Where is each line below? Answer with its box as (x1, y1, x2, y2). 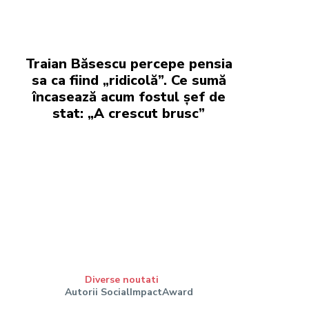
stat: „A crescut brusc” (52, 104, 206, 123)
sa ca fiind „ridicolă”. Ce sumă (31, 71, 226, 90)
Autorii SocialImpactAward (64, 286, 193, 299)
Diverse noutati (85, 273, 159, 287)
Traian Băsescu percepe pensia (25, 54, 232, 73)
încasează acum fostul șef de (32, 88, 226, 106)
